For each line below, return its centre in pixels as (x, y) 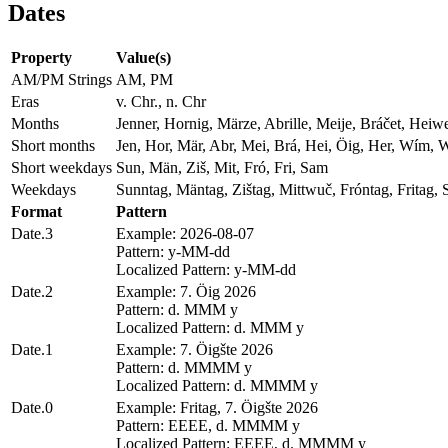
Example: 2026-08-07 (185, 234)
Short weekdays (61, 168)
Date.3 (32, 234)
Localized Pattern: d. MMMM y (217, 386)
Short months (53, 146)
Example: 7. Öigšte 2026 (194, 350)
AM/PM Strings (61, 80)
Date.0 (32, 408)
